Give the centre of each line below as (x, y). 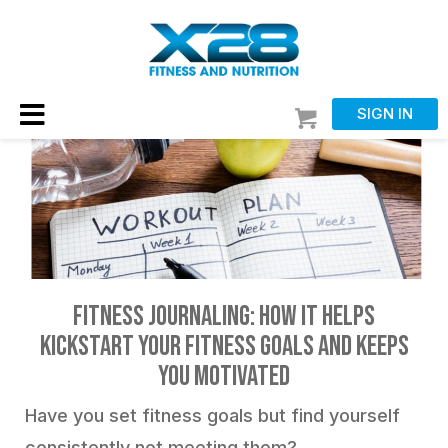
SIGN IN (385, 113)
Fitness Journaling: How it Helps (224, 316)
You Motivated (224, 376)
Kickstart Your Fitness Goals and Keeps (224, 346)
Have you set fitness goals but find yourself (212, 415)
